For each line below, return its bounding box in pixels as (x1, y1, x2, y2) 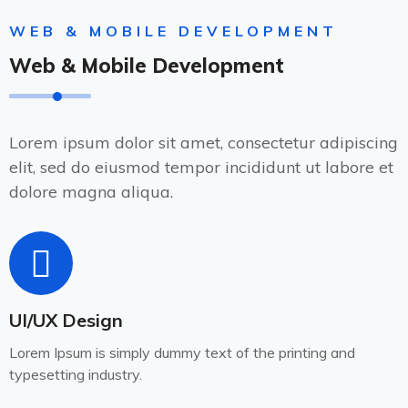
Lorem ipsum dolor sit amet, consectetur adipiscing (9, 132, 398, 154)
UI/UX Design (9, 309, 123, 332)
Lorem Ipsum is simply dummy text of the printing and (9, 343, 355, 362)
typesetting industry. (9, 365, 142, 384)
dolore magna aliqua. (9, 181, 173, 203)
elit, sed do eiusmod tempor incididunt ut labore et (9, 157, 393, 178)
